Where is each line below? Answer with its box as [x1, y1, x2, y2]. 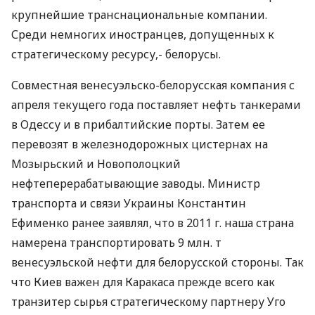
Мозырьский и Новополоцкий [11, 156, 181, 172]
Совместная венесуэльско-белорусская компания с [11, 77, 295, 93]
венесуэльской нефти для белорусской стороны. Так [11, 255, 304, 270]
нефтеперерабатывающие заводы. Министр [11, 176, 260, 191]
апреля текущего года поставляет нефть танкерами [11, 97, 301, 112]
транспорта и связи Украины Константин [11, 195, 246, 211]
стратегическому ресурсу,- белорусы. [11, 46, 221, 62]
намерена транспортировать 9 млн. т [11, 235, 221, 250]
